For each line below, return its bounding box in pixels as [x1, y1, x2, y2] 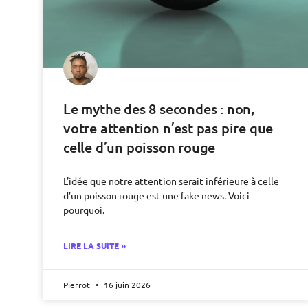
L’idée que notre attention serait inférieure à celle [63, 175, 279, 188]
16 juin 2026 [102, 279, 151, 291]
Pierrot [63, 279, 92, 291]
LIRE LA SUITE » [63, 240, 126, 252]
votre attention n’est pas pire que [63, 119, 274, 137]
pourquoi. [63, 203, 104, 217]
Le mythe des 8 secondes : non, [63, 100, 255, 118]
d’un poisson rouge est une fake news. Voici [63, 189, 250, 202]
